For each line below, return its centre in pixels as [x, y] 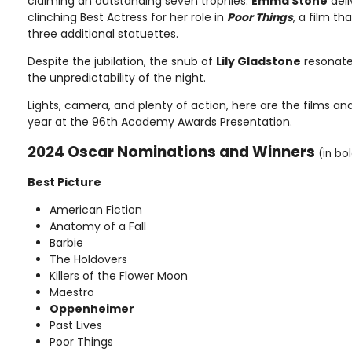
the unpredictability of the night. [117, 77]
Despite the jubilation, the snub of [122, 61]
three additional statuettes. [103, 33]
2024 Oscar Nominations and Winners [171, 152]
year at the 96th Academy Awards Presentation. [160, 121]
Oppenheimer [92, 308]
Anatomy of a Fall [98, 226]
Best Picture [64, 182]
